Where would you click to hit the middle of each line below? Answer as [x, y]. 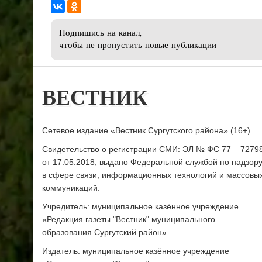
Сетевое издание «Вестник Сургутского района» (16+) [146, 131]
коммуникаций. [71, 188]
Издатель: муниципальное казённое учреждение [136, 251]
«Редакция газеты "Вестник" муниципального [129, 220]
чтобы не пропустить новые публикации [138, 46]
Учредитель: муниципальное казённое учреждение [140, 207]
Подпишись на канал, [100, 34]
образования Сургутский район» [104, 232]
